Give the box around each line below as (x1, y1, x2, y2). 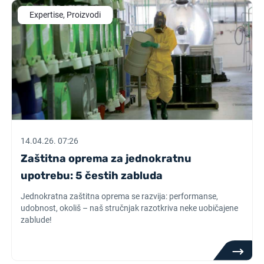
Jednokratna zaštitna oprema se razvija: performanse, (21, 192, 219, 201)
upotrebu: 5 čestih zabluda (21, 169, 163, 182)
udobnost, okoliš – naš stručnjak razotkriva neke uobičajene (21, 203, 239, 213)
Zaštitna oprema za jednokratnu (21, 152, 192, 165)
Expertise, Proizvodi (29, 10, 101, 19)
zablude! (21, 215, 52, 225)
